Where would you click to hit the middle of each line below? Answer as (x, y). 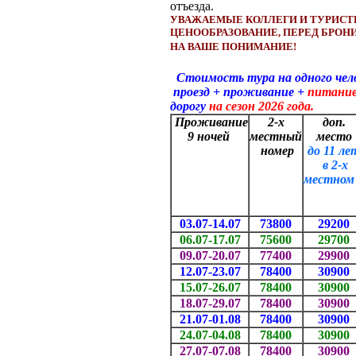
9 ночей (208, 136)
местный (276, 136)
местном (329, 179)
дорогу (190, 106)
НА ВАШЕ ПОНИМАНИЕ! (233, 46)
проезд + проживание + (239, 91)
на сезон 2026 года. (261, 106)
